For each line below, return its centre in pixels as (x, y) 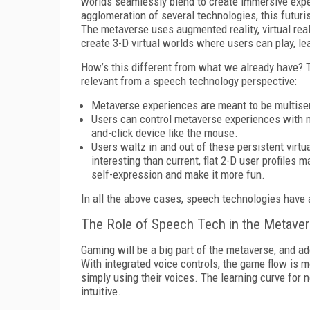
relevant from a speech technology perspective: (189, 81)
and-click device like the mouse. (165, 133)
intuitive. (101, 291)
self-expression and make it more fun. (178, 174)
